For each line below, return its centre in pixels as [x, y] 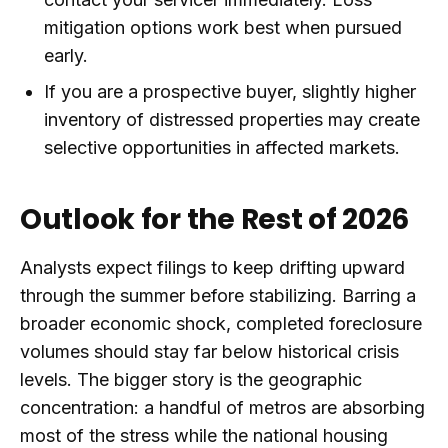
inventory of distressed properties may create [232, 119]
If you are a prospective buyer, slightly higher [230, 91]
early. [66, 55]
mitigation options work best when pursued [223, 27]
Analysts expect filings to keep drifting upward [212, 267]
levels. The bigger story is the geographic [191, 379]
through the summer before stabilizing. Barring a [218, 295]
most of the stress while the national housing [204, 435]
